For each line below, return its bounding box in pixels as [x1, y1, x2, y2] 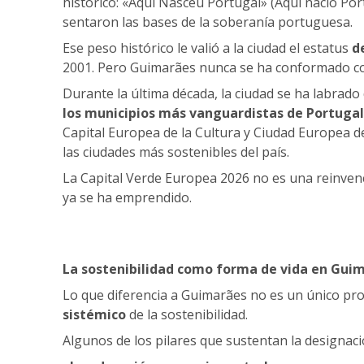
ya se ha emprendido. [63, 188, 192, 206]
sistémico [63, 305, 129, 323]
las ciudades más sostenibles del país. [63, 142, 289, 161]
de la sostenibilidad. [129, 305, 248, 323]
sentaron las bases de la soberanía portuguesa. [63, 12, 353, 31]
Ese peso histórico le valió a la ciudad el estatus [63, 38, 352, 57]
